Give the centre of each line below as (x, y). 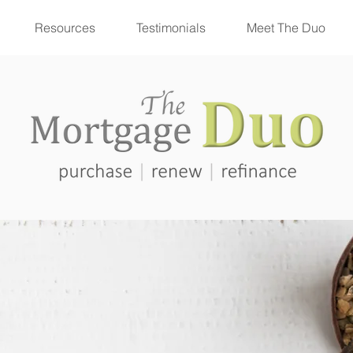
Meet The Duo (286, 28)
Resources (65, 28)
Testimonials (171, 28)
